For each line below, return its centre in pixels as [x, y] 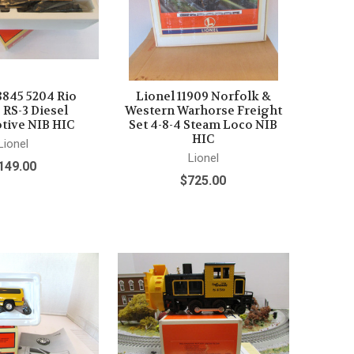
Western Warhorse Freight [203, 110]
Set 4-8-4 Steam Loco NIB [203, 124]
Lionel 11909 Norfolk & [203, 96]
